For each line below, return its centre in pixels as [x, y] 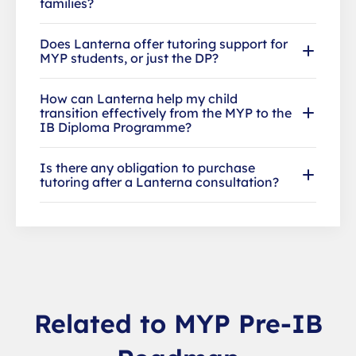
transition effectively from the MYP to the [166, 112]
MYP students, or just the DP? [129, 58]
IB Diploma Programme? [116, 127]
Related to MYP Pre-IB [178, 323]
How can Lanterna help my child [139, 98]
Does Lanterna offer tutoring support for [164, 43]
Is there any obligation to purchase [147, 167]
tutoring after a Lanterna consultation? [159, 182]
